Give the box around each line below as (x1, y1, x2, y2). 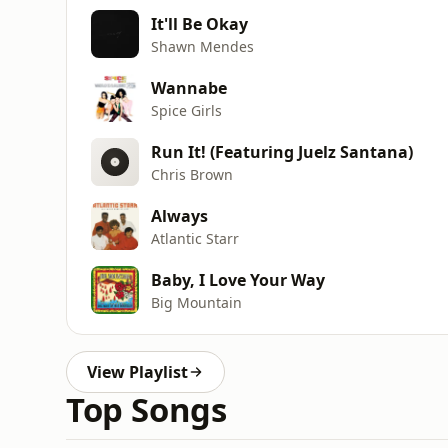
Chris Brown (151, 164, 233, 184)
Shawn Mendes (151, 36, 254, 56)
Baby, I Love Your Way (151, 268, 325, 291)
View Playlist (87, 361, 188, 383)
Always (151, 204, 208, 227)
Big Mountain (151, 292, 242, 312)
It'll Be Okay (151, 12, 248, 35)
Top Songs (66, 387, 227, 432)
